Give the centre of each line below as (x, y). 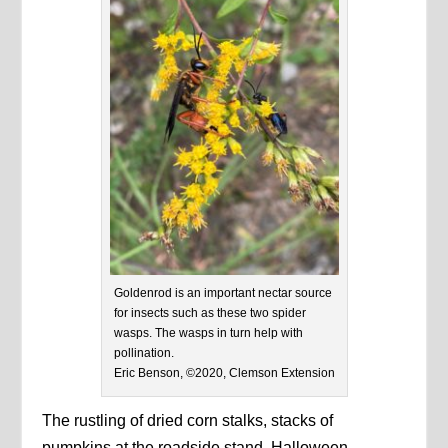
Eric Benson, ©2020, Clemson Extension (224, 372)
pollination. (143, 352)
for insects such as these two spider (209, 312)
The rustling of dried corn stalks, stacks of (188, 420)
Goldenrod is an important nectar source (222, 292)
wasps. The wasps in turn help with (208, 332)
